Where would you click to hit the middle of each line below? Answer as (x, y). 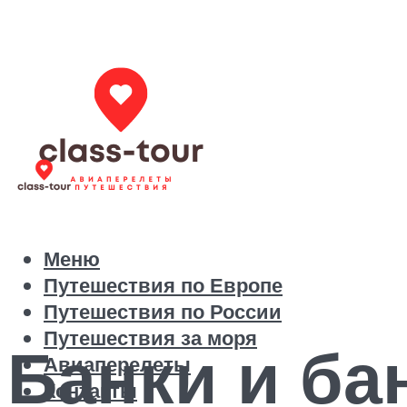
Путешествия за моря (150, 338)
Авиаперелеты (117, 364)
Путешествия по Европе (163, 285)
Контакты (90, 391)
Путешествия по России (163, 312)
